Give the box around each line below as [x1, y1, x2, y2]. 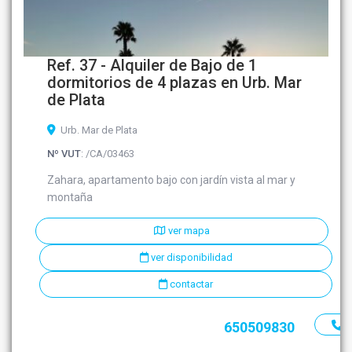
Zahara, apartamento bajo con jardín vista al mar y [47, 174, 296, 187]
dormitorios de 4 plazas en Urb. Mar [47, 73, 302, 93]
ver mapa [166, 225, 210, 237]
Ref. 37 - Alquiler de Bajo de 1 [47, 56, 258, 75]
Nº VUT [47, 148, 82, 160]
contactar [167, 278, 213, 291]
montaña [47, 191, 93, 204]
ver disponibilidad [148, 251, 233, 264]
